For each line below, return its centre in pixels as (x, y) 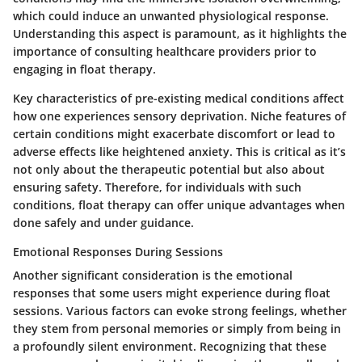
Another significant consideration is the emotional (153, 275)
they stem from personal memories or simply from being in (177, 328)
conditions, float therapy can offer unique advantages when (179, 204)
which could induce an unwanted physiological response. (171, 15)
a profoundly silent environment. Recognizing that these (170, 346)
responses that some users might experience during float (172, 293)
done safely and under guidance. (103, 222)
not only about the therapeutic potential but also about (169, 169)
